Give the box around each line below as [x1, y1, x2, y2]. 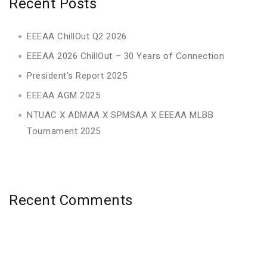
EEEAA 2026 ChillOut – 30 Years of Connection [27, 50, 225, 61]
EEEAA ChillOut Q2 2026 [27, 30, 127, 42]
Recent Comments [9, 191, 133, 209]
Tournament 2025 [27, 125, 101, 136]
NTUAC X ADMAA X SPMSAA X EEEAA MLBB [27, 109, 214, 120]
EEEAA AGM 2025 [27, 89, 101, 101]
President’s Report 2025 [27, 70, 128, 81]
